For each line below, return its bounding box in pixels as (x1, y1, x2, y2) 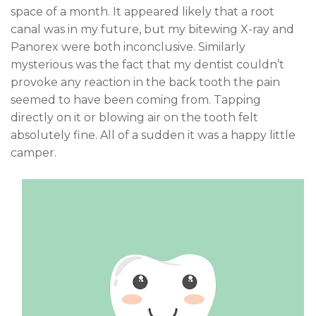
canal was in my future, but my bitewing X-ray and (11, 22, 294, 36)
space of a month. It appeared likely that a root (11, 4, 274, 18)
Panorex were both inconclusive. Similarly (11, 39, 245, 54)
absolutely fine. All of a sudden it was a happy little (11, 128, 296, 142)
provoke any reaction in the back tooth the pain (11, 75, 280, 89)
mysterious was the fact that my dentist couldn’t (11, 57, 284, 71)
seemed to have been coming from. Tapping (11, 92, 261, 107)
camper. (11, 145, 56, 159)
